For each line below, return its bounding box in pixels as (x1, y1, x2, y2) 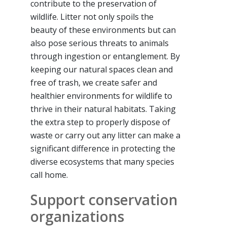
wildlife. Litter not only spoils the (30, 11, 154, 23)
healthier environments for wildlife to (30, 90, 172, 102)
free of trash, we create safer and (30, 77, 157, 89)
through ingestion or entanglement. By (30, 51, 180, 62)
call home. (30, 169, 68, 181)
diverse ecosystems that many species (30, 156, 174, 168)
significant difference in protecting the (30, 143, 175, 155)
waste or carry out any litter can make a (30, 130, 180, 141)
